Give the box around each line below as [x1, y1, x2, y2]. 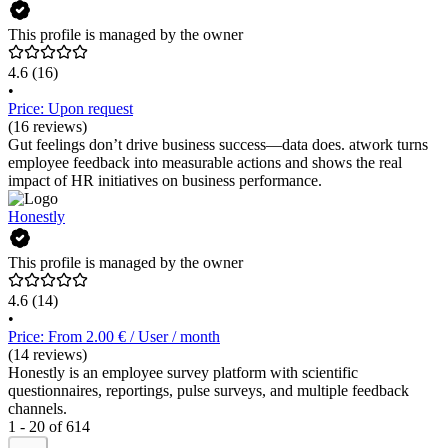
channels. [8, 400, 67, 418]
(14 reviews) [8, 346, 87, 364]
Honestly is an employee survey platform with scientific [8, 364, 358, 382]
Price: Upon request [8, 100, 133, 118]
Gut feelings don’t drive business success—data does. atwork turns [8, 136, 428, 154]
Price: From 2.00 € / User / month [8, 328, 220, 346]
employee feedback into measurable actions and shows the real [8, 154, 402, 172]
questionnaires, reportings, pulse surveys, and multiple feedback [8, 382, 409, 400]
